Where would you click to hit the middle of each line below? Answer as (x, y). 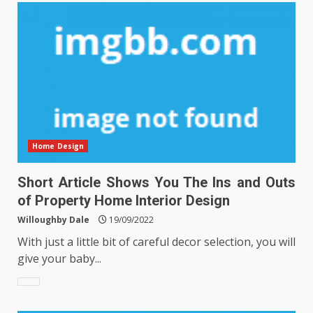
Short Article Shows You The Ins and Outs (156, 182)
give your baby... (59, 258)
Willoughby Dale (53, 219)
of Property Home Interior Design (124, 200)
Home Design (58, 146)
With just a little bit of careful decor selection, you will (156, 241)
